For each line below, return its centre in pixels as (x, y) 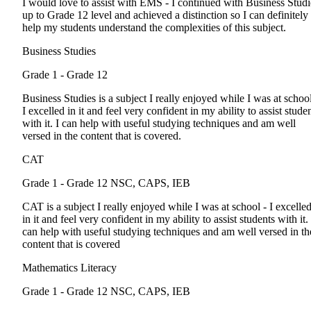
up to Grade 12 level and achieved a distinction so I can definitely (165, 15)
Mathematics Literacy (69, 268)
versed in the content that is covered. (102, 136)
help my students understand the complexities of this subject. (154, 28)
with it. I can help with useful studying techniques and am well (159, 124)
